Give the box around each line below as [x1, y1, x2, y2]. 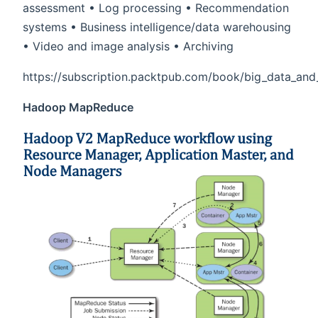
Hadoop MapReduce [23, 100, 133, 115]
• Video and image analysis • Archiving [23, 39, 234, 54]
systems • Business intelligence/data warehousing [23, 20, 291, 35]
